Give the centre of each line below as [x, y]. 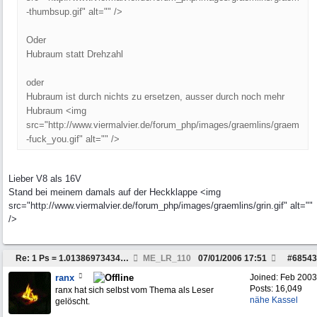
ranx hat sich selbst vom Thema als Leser [134, 290]
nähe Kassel [274, 300]
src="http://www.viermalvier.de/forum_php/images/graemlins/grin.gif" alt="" [161, 206]
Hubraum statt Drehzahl [75, 54]
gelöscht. [73, 301]
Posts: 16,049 [276, 289]
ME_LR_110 [166, 258]
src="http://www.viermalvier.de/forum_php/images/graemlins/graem [163, 125]
